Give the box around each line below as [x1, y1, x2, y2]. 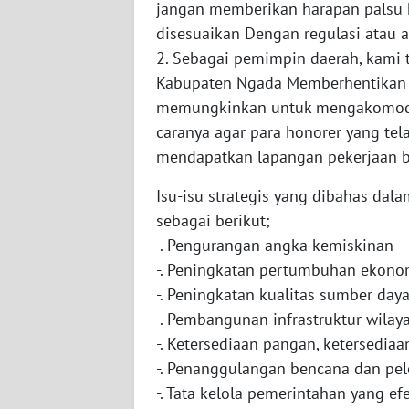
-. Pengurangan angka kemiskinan [156, 235, 393, 257]
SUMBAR [37, 171, 83, 187]
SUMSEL [37, 238, 81, 255]
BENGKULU [37, 306, 99, 322]
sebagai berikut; [156, 210, 270, 232]
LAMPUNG [37, 373, 92, 390]
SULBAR [37, 36, 79, 52]
